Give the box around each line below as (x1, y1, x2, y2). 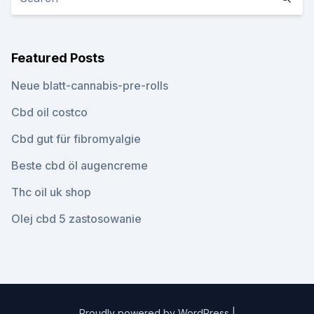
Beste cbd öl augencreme (11, 158, 148, 172)
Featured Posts (11, 50, 104, 65)
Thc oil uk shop (11, 185, 91, 199)
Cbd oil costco (11, 105, 88, 119)
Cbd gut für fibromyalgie (11, 132, 141, 146)
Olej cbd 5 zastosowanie (11, 212, 142, 226)
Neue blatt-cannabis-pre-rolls (11, 78, 168, 93)
